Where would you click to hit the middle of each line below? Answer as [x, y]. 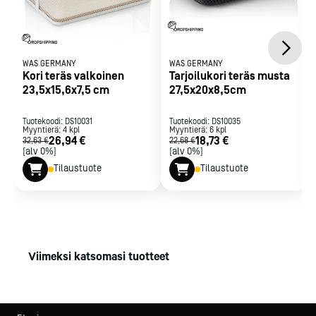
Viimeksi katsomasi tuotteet [99, 258]
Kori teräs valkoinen [73, 76]
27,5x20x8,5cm [208, 90]
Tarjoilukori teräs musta [230, 76]
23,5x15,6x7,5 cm [66, 90]
